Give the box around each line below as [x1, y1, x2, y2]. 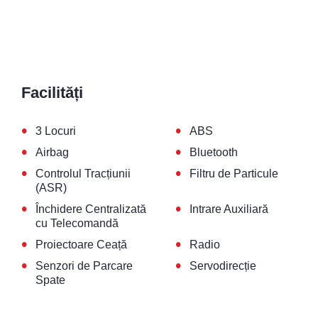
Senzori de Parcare [35, 260, 133, 273]
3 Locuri [35, 125, 76, 138]
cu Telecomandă [35, 217, 119, 230]
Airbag [35, 146, 69, 159]
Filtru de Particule [189, 168, 278, 180]
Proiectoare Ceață [35, 238, 127, 251]
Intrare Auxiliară [189, 203, 268, 216]
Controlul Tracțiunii [35, 168, 131, 180]
